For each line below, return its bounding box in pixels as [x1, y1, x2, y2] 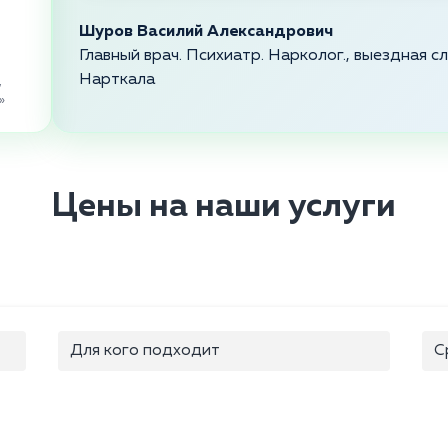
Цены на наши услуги [52, 190, 396, 224]
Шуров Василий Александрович [79, 24, 333, 41]
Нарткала [79, 72, 155, 89]
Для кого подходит [70, 343, 220, 360]
